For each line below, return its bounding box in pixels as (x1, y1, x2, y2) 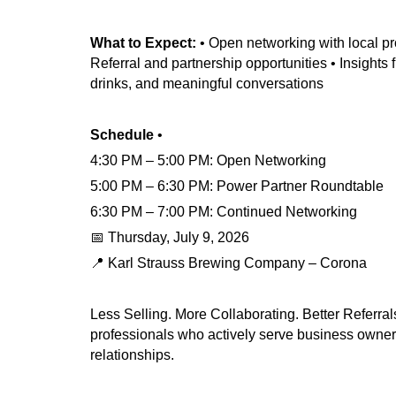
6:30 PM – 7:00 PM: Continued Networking (90, 203, 361, 219)
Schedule (90, 126, 157, 142)
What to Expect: (90, 34, 196, 50)
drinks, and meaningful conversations (90, 75, 327, 91)
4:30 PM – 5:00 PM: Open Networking (90, 152, 330, 168)
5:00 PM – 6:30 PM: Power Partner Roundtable (90, 178, 384, 194)
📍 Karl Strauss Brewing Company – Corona (90, 255, 370, 270)
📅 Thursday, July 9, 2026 (90, 229, 253, 245)
